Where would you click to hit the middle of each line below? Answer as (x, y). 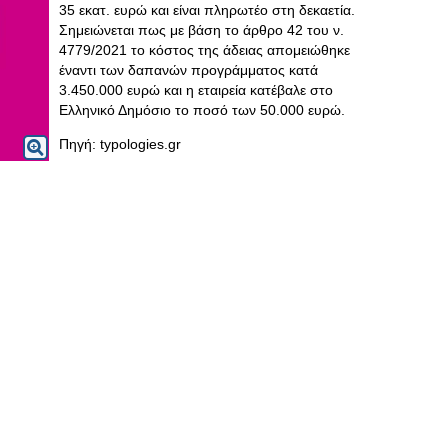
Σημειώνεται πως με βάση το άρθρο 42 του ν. (201, 30)
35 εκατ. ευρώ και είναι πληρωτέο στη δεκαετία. (207, 10)
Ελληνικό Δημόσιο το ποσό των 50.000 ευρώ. (202, 110)
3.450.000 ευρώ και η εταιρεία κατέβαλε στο (196, 90)
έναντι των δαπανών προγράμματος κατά (188, 70)
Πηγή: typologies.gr (120, 144)
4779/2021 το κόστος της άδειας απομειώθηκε (204, 50)
